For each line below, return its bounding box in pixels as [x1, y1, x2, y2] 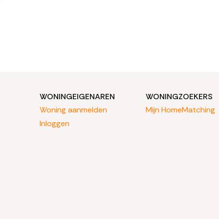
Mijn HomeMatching [145, 105, 215, 115]
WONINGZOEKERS [145, 91, 213, 102]
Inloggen [40, 118, 70, 129]
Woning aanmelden [40, 105, 108, 115]
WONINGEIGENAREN [40, 91, 115, 102]
